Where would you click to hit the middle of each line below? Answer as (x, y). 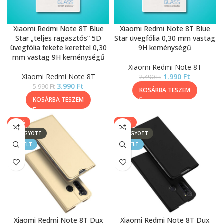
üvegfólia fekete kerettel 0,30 (58, 48)
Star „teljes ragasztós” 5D (58, 38)
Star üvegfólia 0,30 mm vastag (165, 38)
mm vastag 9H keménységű (58, 57)
